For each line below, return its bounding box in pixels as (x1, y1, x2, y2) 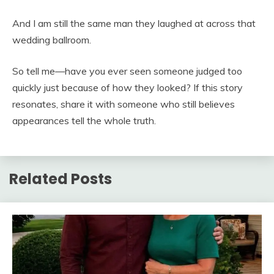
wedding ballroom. (12, 33, 91, 46)
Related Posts (9, 168, 112, 189)
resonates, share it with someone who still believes (12, 97, 235, 110)
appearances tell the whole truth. (12, 114, 156, 127)
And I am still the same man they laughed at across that (12, 17, 256, 29)
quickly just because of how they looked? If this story (12, 81, 243, 94)
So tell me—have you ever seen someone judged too (12, 64, 242, 77)
